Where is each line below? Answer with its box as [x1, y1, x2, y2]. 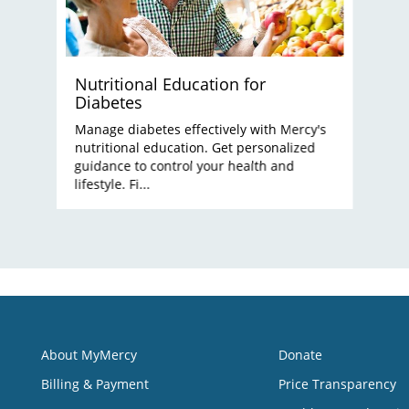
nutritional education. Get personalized [74, 139, 316, 157]
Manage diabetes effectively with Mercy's [74, 121, 327, 139]
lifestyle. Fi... [74, 175, 151, 194]
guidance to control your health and [74, 157, 295, 175]
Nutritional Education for [74, 73, 266, 96]
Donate [278, 346, 322, 364]
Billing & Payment [41, 375, 149, 393]
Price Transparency [278, 375, 396, 393]
